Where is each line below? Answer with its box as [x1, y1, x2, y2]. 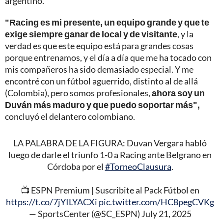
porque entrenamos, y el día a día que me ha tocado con [5, 52, 212, 63]
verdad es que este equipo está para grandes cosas [5, 40, 193, 52]
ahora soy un [152, 87, 205, 99]
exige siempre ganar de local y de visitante [5, 28, 177, 40]
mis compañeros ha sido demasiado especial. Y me [5, 64, 193, 75]
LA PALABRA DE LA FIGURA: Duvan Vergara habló [13, 137, 207, 149]
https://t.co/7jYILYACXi [6, 196, 97, 208]
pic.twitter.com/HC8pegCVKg [99, 196, 214, 208]
